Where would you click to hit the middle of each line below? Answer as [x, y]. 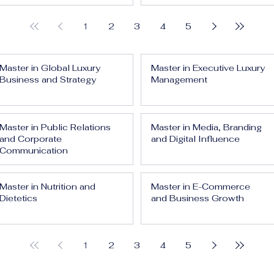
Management [179, 80]
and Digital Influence [195, 139]
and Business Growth [198, 198]
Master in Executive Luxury [208, 68]
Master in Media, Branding [206, 127]
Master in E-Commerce [201, 187]
